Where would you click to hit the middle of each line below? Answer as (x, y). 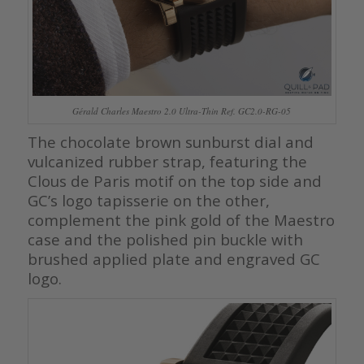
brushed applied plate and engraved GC (173, 258)
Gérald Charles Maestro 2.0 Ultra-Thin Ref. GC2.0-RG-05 (182, 110)
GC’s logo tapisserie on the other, (148, 200)
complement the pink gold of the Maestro (181, 219)
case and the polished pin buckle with (165, 239)
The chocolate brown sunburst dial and (170, 141)
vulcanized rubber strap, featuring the (167, 161)
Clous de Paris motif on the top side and (174, 180)
